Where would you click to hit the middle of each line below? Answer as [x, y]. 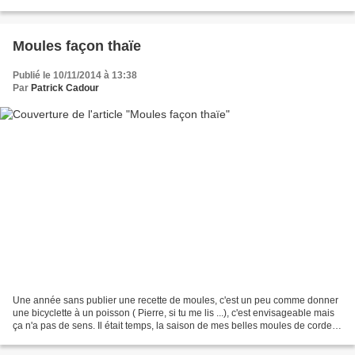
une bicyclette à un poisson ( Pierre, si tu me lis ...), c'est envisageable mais [174, 313]
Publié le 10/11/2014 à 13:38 [75, 76]
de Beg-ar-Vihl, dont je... [65, 338]
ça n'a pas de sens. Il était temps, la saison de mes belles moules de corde [172, 325]
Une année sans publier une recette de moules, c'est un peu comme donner [176, 300]
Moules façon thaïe [77, 46]
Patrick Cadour [65, 88]
